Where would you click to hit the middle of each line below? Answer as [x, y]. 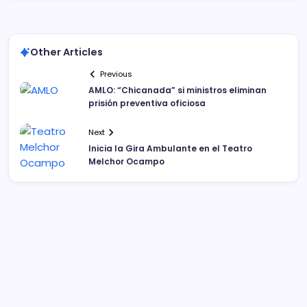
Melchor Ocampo [126, 161]
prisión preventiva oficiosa [147, 103]
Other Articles [66, 52]
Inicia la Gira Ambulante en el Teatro [170, 148]
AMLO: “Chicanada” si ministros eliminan [177, 90]
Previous [116, 74]
